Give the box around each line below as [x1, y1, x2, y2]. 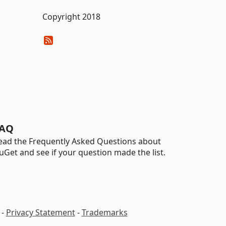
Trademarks [81, 207, 128, 218]
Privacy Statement [6, 207, 75, 218]
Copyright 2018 [42, 11, 100, 22]
